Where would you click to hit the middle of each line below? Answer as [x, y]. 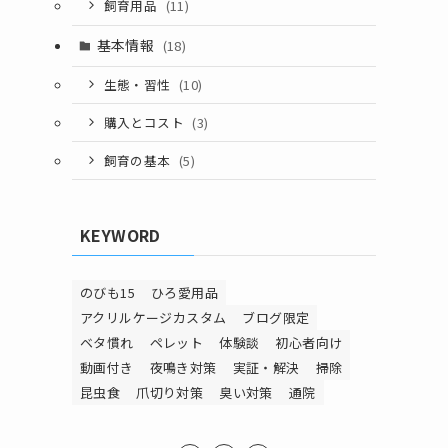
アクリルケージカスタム [153, 318]
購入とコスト [145, 122]
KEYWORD [120, 235]
